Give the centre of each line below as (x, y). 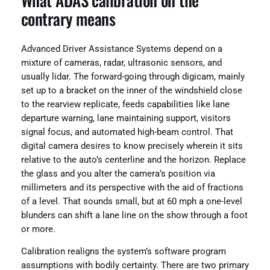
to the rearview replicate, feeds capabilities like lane (125, 104)
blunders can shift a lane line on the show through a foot (134, 215)
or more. (38, 229)
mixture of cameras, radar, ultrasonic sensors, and (121, 63)
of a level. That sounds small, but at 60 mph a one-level (131, 201)
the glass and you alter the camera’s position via (118, 174)
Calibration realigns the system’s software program (123, 252)
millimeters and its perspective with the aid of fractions (132, 187)
